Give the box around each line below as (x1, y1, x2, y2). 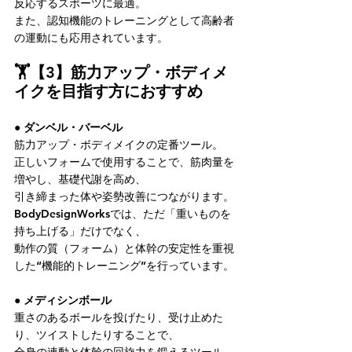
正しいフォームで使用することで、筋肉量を (14, 155, 234, 169)
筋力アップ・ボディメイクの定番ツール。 (14, 137, 223, 152)
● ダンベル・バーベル (14, 120, 123, 134)
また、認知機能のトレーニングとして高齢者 (14, 13, 234, 27)
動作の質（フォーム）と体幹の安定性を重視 (14, 241, 234, 255)
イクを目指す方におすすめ (14, 82, 203, 101)
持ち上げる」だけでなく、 (14, 224, 146, 238)
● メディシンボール (14, 293, 112, 307)
